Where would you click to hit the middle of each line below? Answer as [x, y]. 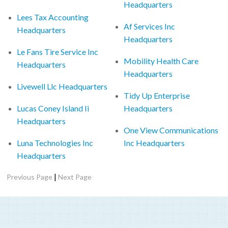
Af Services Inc [150, 26]
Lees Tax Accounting [53, 17]
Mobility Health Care [161, 61]
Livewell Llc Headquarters [62, 86]
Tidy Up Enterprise [157, 95]
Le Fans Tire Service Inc [58, 51]
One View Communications [171, 130]
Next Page [75, 177]
